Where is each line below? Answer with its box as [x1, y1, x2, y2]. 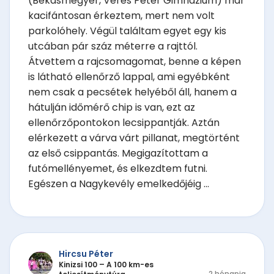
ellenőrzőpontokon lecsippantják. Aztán [28, 116, 220, 130]
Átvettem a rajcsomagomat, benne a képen [28, 54, 241, 69]
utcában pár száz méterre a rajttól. [28, 39, 198, 54]
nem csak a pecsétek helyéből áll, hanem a [28, 85, 237, 100]
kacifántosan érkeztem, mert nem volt [28, 9, 215, 23]
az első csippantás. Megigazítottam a [28, 146, 208, 161]
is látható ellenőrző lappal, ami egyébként [28, 70, 230, 84]
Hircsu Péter [59, 247, 113, 260]
